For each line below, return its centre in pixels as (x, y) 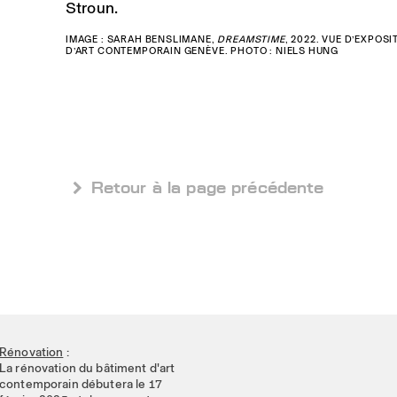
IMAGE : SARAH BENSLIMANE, (141, 39)
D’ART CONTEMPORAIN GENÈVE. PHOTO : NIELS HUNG (202, 51)
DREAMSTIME (251, 39)
